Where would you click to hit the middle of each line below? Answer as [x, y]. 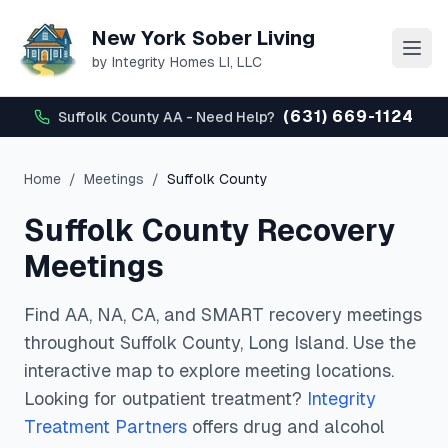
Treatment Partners [105, 426]
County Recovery [265, 230]
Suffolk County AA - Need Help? [167, 117]
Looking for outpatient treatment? [165, 398]
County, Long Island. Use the [296, 342]
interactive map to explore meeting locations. [209, 370]
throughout [72, 342]
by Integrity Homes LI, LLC [177, 62]
